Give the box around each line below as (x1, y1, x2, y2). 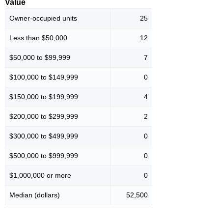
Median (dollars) (9, 191, 60, 199)
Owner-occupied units (9, 14, 77, 23)
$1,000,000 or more (9, 171, 71, 180)
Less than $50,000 (9, 34, 67, 42)
